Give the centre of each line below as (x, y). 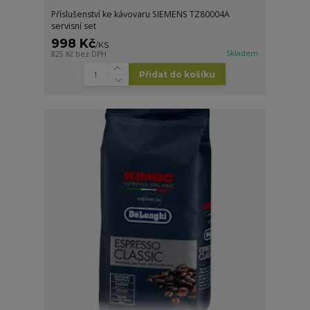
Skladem (243, 53)
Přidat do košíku (177, 74)
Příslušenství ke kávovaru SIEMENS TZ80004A (141, 14)
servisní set (74, 26)
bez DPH (91, 54)
